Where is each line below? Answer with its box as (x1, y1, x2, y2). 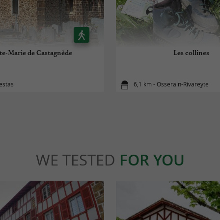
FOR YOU (119, 149, 185, 170)
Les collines (173, 48, 209, 57)
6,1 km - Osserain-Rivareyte (134, 80, 209, 89)
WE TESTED (35, 149, 119, 170)
